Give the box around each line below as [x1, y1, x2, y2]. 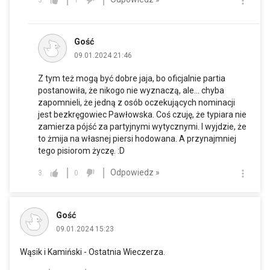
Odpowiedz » [110, 168, 160, 178]
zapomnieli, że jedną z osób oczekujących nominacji [38, 97, 235, 107]
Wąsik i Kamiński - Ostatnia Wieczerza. [20, 246, 165, 257]
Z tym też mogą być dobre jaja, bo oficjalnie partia [38, 73, 225, 83]
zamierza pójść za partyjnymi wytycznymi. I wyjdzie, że [38, 121, 246, 131]
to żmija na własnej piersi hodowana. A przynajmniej [38, 133, 236, 143]
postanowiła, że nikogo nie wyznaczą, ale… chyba [38, 85, 224, 95]
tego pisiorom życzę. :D [38, 145, 125, 155]
